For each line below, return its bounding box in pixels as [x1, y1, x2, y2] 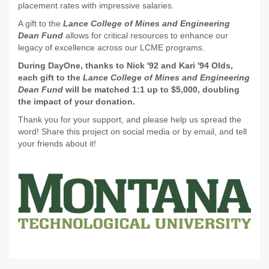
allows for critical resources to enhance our [63, 31, 228, 41]
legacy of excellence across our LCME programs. [18, 43, 207, 53]
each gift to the [18, 73, 83, 83]
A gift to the [18, 19, 63, 29]
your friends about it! [18, 139, 96, 149]
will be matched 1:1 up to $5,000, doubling [65, 85, 240, 95]
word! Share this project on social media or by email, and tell [18, 127, 247, 137]
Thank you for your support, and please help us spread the [18, 115, 241, 125]
